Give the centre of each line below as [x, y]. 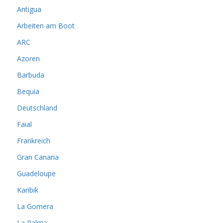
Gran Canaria [38, 157]
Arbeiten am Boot [46, 26]
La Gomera [35, 206]
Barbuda [31, 75]
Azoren [28, 58]
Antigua [29, 9]
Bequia [28, 91]
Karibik [28, 190]
